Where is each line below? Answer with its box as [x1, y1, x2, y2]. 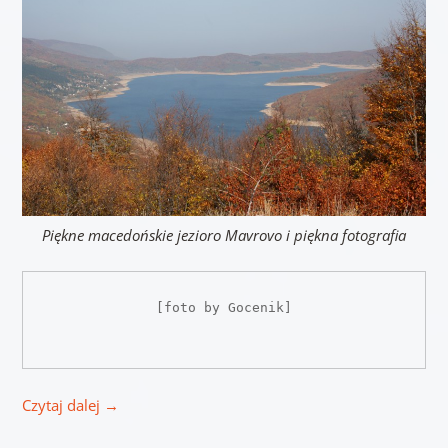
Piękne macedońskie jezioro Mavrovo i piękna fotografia [42, 225, 406, 246]
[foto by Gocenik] [156, 300, 292, 316]
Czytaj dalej [21, 395, 104, 416]
